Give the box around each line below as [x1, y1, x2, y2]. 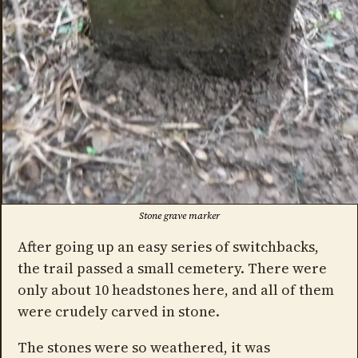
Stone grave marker [138, 209, 220, 222]
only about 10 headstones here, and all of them [17, 279, 334, 300]
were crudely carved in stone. [17, 300, 220, 321]
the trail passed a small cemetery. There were [17, 257, 327, 278]
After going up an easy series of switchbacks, [17, 236, 319, 257]
